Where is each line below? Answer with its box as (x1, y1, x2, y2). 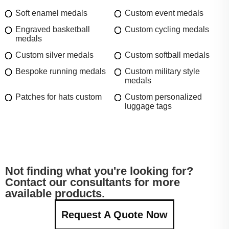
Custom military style (125, 66, 200, 76)
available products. (5, 187, 105, 200)
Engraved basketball (15, 25, 90, 34)
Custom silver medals (15, 50, 94, 59)
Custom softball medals (125, 50, 210, 59)
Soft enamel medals (15, 8, 87, 17)
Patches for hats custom (15, 92, 102, 101)
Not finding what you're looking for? (5, 164, 193, 177)
